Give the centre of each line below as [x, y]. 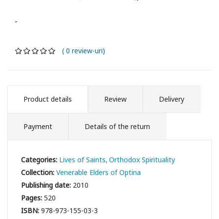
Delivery [172, 99]
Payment [38, 126]
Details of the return [117, 126]
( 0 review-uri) [81, 50]
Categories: [40, 159]
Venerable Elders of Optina [99, 172]
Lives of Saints [83, 159]
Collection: [39, 172]
